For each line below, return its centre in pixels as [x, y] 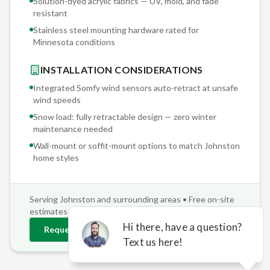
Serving [45, 199]
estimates [49, 212]
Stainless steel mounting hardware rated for [116, 30]
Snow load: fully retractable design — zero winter [125, 117]
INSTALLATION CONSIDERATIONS [122, 70]
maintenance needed [73, 129]
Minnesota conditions [74, 42]
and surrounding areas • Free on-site [165, 199]
